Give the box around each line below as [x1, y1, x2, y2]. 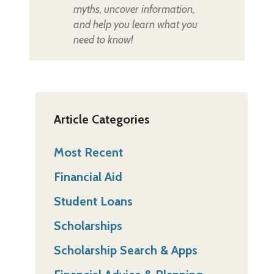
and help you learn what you [73, 17, 198, 31]
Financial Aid [53, 169, 122, 185]
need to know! [73, 32, 133, 46]
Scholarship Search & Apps [53, 243, 198, 258]
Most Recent [53, 145, 123, 160]
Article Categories [53, 112, 150, 127]
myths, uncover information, [73, 2, 194, 16]
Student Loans [53, 194, 133, 209]
